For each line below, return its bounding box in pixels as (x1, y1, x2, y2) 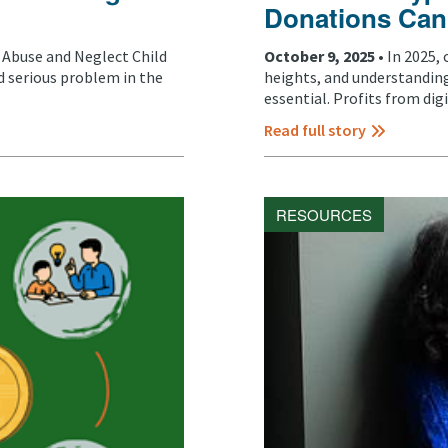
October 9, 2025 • (264, 45, 387, 66)
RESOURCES (276, 203, 372, 225)
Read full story (264, 119, 366, 140)
